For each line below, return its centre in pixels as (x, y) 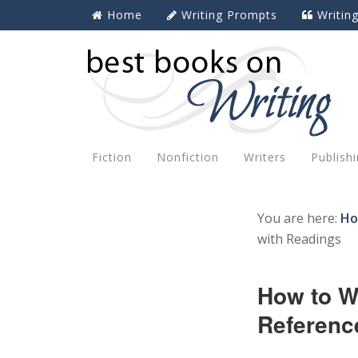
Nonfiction (188, 157)
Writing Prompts (229, 15)
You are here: (299, 218)
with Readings (299, 239)
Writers (265, 157)
